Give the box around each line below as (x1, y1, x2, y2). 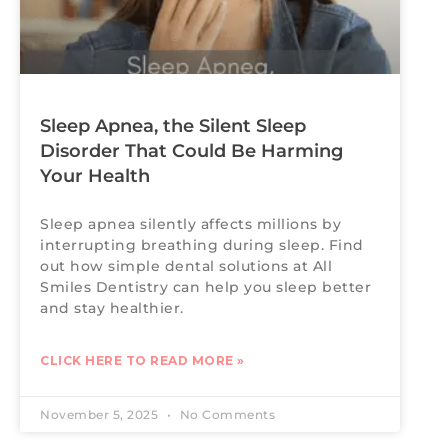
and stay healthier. (40, 299, 184, 318)
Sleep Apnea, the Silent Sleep (40, 115, 306, 138)
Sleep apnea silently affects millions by (40, 215, 341, 234)
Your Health (40, 165, 150, 188)
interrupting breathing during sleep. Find (40, 236, 364, 255)
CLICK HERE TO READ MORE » (40, 353, 245, 369)
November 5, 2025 (40, 407, 162, 423)
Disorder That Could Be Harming (40, 140, 343, 163)
